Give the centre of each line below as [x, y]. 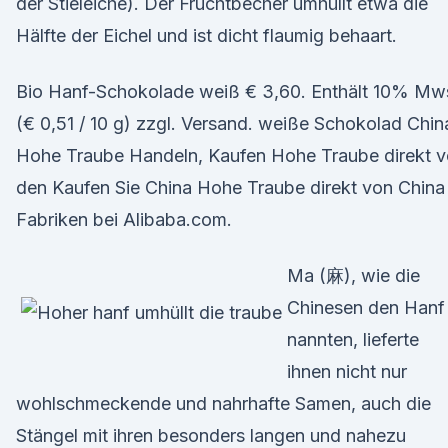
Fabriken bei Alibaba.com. [124, 219]
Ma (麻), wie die [353, 275]
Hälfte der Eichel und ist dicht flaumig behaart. [206, 35]
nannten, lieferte [353, 339]
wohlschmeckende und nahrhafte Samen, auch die [223, 403]
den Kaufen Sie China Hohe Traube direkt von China [230, 187]
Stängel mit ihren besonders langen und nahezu [211, 435]
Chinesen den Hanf [366, 307]
